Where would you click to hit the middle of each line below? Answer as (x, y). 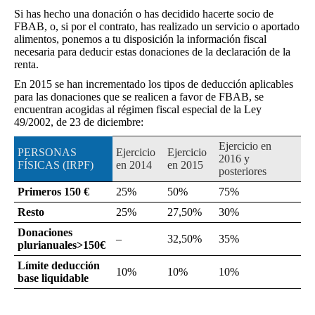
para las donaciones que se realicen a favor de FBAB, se (139, 96)
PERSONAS (47, 152)
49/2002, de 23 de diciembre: (79, 122)
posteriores (243, 171)
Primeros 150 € (53, 191)
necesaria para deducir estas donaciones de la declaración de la (152, 51)
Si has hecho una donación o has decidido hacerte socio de (144, 13)
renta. (26, 64)
